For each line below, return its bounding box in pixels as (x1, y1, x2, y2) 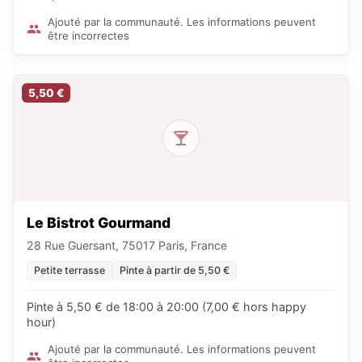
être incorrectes (48, 29, 129, 42)
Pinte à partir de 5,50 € (120, 264, 229, 276)
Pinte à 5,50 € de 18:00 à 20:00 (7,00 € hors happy (27, 300, 306, 314)
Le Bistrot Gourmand (27, 214, 170, 231)
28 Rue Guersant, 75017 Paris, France (27, 238, 227, 252)
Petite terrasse (34, 264, 105, 276)
